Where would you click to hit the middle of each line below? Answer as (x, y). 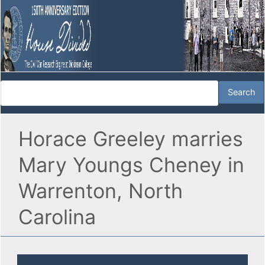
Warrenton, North (101, 191)
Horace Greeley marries (131, 139)
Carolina (57, 217)
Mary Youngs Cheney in (131, 165)
